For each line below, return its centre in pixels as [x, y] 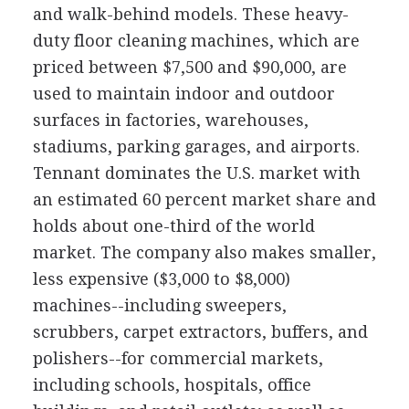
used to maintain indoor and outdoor [184, 93]
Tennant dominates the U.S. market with [196, 173]
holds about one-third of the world [173, 225]
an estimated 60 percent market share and [204, 199]
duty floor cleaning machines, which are [196, 40]
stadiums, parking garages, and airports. [196, 146]
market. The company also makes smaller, [204, 252]
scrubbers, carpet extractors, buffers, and [200, 331]
